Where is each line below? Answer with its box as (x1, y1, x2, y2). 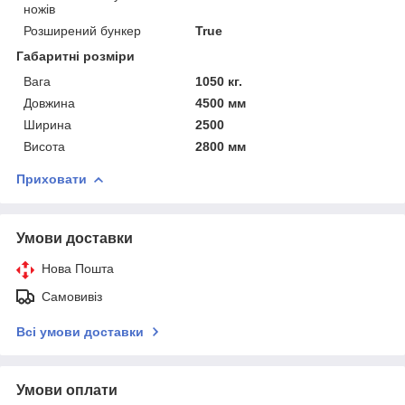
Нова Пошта (42, 260, 114, 276)
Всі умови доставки (16, 324, 144, 339)
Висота (24, 138, 65, 154)
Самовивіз (42, 288, 102, 304)
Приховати (16, 171, 87, 186)
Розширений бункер (24, 23, 141, 38)
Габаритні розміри (16, 48, 135, 63)
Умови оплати (16, 381, 118, 398)
